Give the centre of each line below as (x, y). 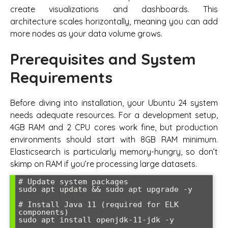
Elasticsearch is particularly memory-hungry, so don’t (114, 152)
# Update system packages (73, 182)
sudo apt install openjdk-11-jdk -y (96, 220)
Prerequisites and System (103, 59)
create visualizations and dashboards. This (114, 9)
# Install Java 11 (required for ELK (98, 205)
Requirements (61, 77)
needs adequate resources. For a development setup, (114, 115)
